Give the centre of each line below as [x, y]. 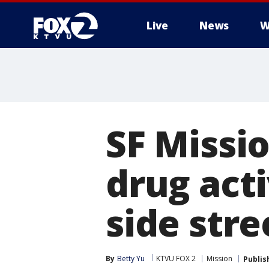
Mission [219, 258]
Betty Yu [131, 258]
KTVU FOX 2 [176, 258]
